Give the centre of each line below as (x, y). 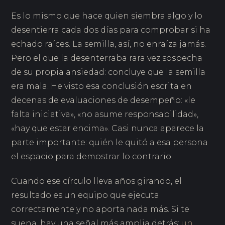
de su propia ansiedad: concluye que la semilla (108, 72)
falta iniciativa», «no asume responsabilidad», (105, 114)
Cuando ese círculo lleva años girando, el (97, 181)
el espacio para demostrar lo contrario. (92, 156)
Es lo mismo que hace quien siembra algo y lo (107, 16)
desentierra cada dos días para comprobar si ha (111, 30)
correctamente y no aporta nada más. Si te (100, 209)
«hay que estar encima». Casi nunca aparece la (108, 128)
